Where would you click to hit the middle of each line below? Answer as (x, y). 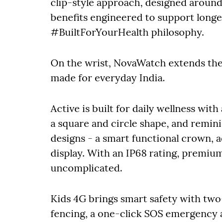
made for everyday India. (109, 78)
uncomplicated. (88, 168)
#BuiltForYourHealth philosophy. (127, 32)
